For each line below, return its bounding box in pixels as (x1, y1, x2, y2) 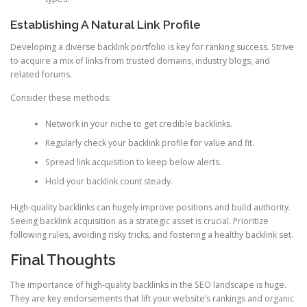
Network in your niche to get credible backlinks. (45, 117, 232, 130)
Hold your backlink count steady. (45, 175, 173, 187)
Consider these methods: (10, 91, 111, 103)
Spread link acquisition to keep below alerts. (45, 156, 221, 168)
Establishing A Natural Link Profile (10, 18, 201, 32)
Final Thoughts (10, 251, 116, 269)
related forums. (10, 69, 72, 81)
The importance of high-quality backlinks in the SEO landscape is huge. (10, 278, 286, 291)
